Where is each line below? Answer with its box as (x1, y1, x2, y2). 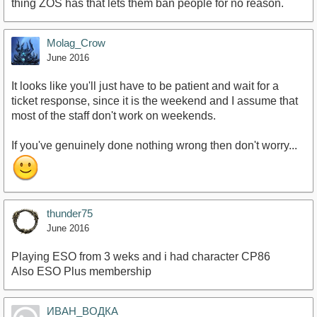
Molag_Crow (47, 37, 105, 49)
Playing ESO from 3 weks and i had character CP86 (11, 250, 270, 263)
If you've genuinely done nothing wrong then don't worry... (11, 139, 297, 151)
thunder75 (47, 207, 93, 219)
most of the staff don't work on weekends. (11, 110, 216, 122)
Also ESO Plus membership (11, 265, 151, 277)
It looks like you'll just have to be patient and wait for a (11, 80, 279, 92)
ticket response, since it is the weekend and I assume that (11, 95, 298, 107)
